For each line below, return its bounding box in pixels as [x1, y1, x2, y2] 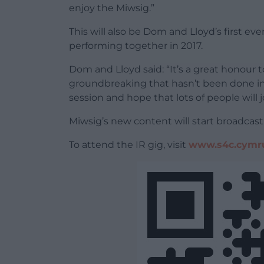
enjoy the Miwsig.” [69, 2, 154, 14]
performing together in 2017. [69, 39, 203, 51]
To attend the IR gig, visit [69, 138, 189, 150]
